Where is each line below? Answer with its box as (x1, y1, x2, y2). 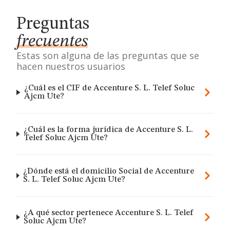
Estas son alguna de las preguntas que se (16, 49, 199, 62)
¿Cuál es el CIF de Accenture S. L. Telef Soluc (24, 84, 195, 92)
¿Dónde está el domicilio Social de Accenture (23, 167, 195, 176)
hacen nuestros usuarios (16, 60, 125, 72)
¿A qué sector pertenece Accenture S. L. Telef (24, 209, 194, 217)
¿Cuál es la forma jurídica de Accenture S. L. (23, 126, 193, 134)
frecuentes (16, 33, 88, 50)
